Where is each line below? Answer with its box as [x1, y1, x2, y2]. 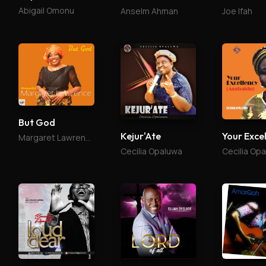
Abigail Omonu [18, 5, 75, 17]
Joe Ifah [221, 5, 252, 17]
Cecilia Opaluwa [120, 145, 182, 157]
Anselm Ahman [120, 5, 178, 17]
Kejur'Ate [120, 129, 161, 142]
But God [18, 116, 56, 129]
